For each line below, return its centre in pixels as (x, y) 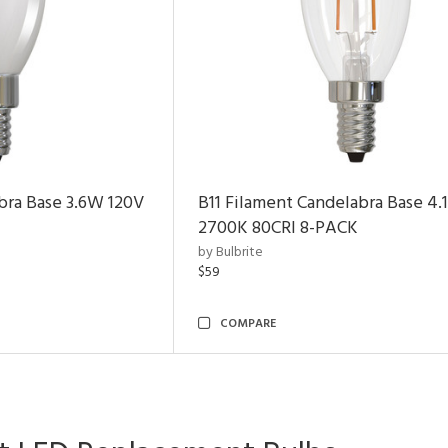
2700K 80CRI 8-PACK (278, 228)
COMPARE (248, 324)
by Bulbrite (230, 252)
